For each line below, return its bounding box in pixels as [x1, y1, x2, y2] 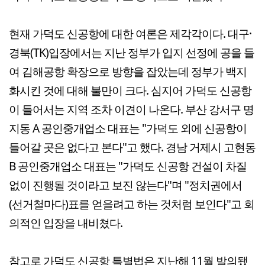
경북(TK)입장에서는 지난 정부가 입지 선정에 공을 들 [9, 44, 254, 60]
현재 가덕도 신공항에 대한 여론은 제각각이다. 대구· [9, 25, 251, 41]
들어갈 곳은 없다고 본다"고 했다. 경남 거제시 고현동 [9, 138, 256, 155]
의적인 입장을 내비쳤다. [9, 214, 122, 231]
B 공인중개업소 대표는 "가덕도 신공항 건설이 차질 [9, 157, 247, 174]
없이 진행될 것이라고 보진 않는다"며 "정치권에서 [9, 176, 242, 193]
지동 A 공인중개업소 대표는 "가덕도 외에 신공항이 [9, 119, 247, 136]
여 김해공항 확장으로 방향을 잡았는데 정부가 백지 [9, 63, 247, 79]
